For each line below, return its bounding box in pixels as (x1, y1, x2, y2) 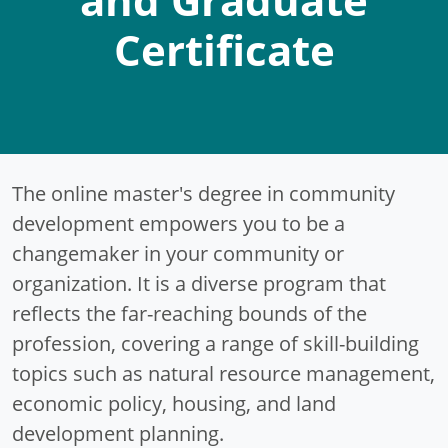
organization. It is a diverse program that (12, 270, 386, 296)
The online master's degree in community (12, 180, 395, 206)
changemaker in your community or (12, 240, 344, 266)
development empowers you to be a (12, 210, 345, 236)
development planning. (12, 420, 224, 446)
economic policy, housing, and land (12, 390, 336, 416)
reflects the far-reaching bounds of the (12, 300, 367, 326)
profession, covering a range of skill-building (12, 330, 419, 356)
